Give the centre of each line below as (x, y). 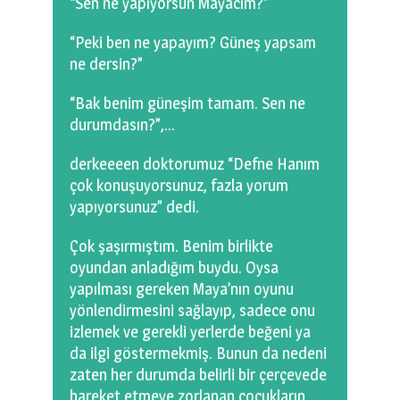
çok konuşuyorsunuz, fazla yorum (179, 186)
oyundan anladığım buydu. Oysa (174, 268)
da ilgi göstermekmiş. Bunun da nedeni (198, 354)
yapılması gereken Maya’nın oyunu (182, 289)
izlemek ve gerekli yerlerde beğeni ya (190, 332)
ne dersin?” (106, 64)
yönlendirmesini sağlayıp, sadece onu (192, 311)
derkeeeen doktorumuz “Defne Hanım (195, 164)
